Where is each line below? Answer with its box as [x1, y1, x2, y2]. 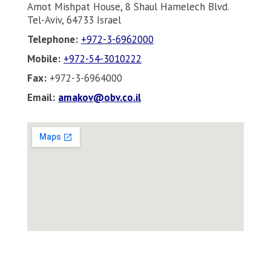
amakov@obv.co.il [58, 91, 141, 105]
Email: [27, 91, 55, 105]
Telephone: [27, 33, 78, 47]
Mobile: [27, 52, 60, 66]
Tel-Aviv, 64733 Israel [27, 13, 121, 27]
